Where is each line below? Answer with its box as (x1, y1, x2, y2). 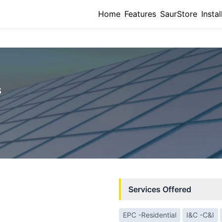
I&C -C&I (186, 211, 214, 219)
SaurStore (160, 9, 197, 19)
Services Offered (128, 184, 191, 194)
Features (124, 9, 156, 19)
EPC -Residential (123, 211, 176, 219)
